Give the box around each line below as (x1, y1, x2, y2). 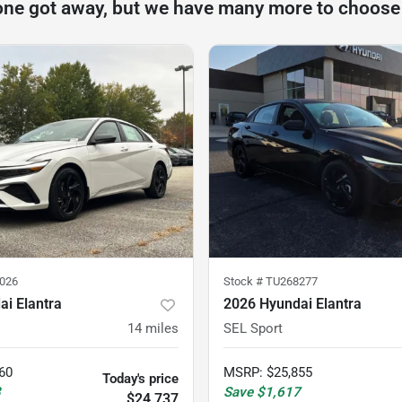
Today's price (102, 371, 179, 388)
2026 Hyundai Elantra (223, 295, 362, 313)
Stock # (223, 275, 266, 289)
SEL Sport (223, 320, 283, 337)
